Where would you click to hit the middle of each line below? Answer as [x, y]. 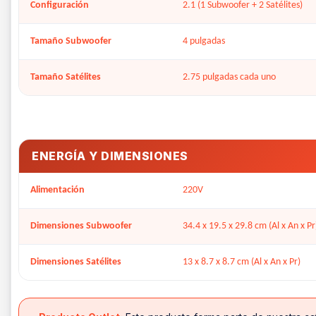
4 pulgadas [204, 41]
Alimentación [57, 190]
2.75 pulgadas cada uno [229, 77]
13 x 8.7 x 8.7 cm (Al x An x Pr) [242, 262]
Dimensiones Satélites [76, 262]
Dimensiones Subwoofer [81, 226]
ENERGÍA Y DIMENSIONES [110, 156]
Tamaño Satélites [66, 77]
